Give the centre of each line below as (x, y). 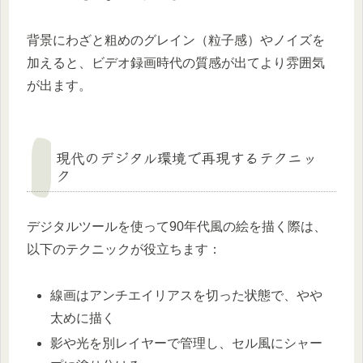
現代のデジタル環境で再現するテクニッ (186, 157)
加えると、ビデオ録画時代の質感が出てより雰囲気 (176, 62)
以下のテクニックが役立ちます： (124, 250)
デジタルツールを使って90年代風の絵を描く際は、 (177, 227)
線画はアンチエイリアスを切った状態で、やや (187, 295)
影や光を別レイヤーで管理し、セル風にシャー (187, 344)
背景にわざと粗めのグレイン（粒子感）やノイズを (176, 40)
